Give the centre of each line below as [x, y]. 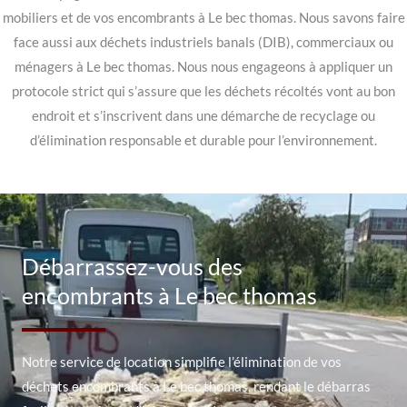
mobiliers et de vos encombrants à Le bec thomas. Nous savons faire [203, 18]
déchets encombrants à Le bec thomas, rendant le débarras [196, 386]
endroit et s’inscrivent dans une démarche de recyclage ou [203, 116]
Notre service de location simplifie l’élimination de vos [182, 362]
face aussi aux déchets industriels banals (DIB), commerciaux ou [203, 42]
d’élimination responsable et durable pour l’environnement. [203, 140]
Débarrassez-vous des [132, 266]
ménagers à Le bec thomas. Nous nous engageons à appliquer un [203, 67]
